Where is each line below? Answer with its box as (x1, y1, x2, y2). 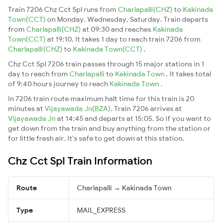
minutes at (8, 104, 45, 113)
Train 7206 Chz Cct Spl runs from (8, 4, 118, 14)
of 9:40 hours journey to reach (8, 79, 110, 88)
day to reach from (8, 69, 69, 78)
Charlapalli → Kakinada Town (77, 183, 171, 192)
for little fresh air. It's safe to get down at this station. (8, 133, 184, 143)
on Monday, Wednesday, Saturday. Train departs (47, 14, 208, 24)
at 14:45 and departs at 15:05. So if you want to (57, 113, 211, 123)
